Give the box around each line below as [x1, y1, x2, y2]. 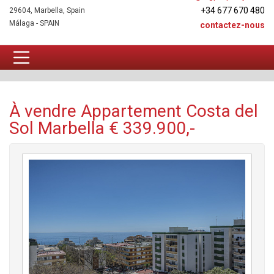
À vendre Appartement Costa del [9, 101, 258, 121]
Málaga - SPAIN [9, 19, 59, 28]
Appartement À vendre [95, 59, 185, 69]
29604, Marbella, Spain [9, 6, 85, 15]
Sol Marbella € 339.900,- [9, 118, 195, 138]
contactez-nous [200, 20, 265, 30]
